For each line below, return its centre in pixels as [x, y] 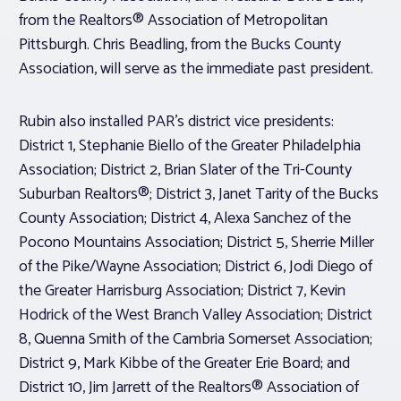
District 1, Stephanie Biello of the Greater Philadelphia [190, 146]
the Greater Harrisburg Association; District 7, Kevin [182, 291]
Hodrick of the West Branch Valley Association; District [196, 316]
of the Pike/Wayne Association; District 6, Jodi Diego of [196, 267]
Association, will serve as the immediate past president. [196, 69]
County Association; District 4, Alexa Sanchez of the [185, 219]
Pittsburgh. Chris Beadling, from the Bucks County [180, 45]
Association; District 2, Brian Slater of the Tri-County [185, 171]
